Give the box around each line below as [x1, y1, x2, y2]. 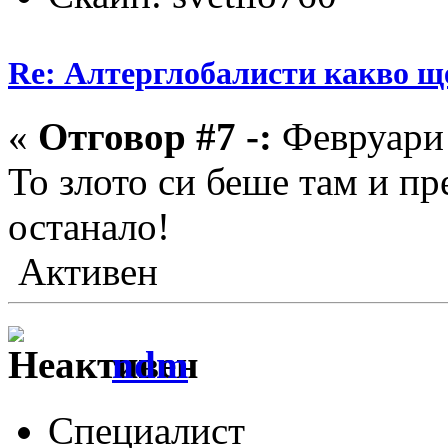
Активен [8, 250, 158, 294]
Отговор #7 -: [38, 115, 272, 159]
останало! [8, 205, 170, 249]
